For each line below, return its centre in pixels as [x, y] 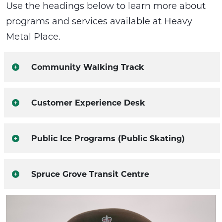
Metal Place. [33, 36]
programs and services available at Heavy [99, 21]
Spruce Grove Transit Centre [90, 173]
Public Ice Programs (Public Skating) [108, 138]
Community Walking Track [88, 66]
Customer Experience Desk [88, 102]
